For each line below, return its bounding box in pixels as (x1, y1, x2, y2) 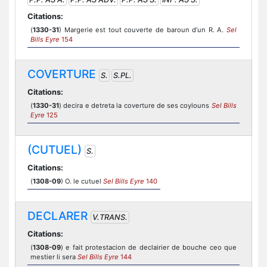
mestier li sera (30, 253, 77, 261)
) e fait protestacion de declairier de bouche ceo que (61, 243, 237, 252)
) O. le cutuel (61, 177, 103, 185)
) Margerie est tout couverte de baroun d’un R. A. (59, 26, 226, 34)
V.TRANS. (92, 213, 128, 222)
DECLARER (27, 209, 88, 223)
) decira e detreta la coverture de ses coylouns (59, 101, 212, 110)
